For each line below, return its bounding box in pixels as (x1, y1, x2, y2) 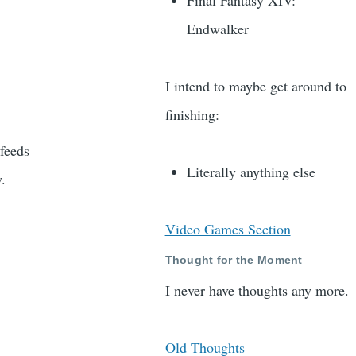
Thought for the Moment (164, 253, 303, 266)
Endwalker (186, 19, 249, 39)
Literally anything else (186, 162, 315, 182)
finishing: (164, 105, 219, 125)
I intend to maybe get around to (164, 76, 346, 96)
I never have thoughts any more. (164, 281, 349, 300)
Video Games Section (164, 219, 291, 239)
